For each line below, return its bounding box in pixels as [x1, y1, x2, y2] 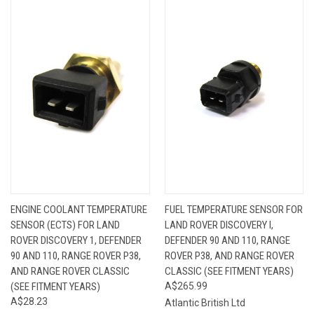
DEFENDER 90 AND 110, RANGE [164, 233, 290, 247]
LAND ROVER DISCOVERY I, [164, 218, 273, 231]
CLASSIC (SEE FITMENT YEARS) [164, 264, 294, 278]
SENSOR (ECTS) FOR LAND [11, 218, 120, 231]
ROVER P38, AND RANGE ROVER [164, 249, 294, 262]
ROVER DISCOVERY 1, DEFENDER [11, 233, 142, 247]
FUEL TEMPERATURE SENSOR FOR [164, 203, 303, 216]
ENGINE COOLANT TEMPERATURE [11, 203, 147, 216]
